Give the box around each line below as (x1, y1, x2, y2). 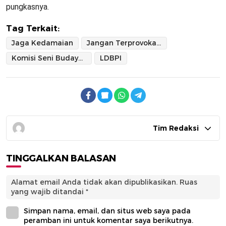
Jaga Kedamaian (12, 38, 73, 48)
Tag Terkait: (6, 23, 60, 34)
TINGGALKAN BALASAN (6, 153, 117, 164)
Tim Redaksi (153, 124, 199, 133)
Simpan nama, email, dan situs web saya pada (24, 206, 191, 216)
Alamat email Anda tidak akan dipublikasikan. (11, 178, 178, 187)
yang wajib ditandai (11, 187, 86, 197)
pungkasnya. (6, 2, 49, 12)
